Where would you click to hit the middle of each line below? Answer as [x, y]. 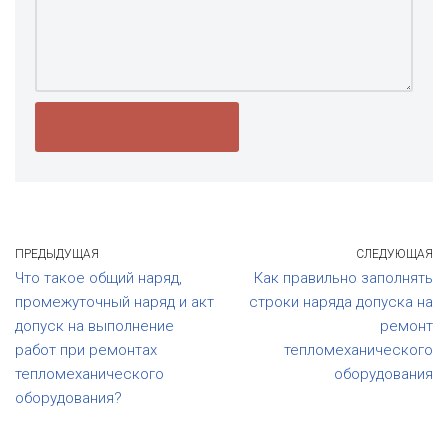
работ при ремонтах [86, 350]
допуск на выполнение [94, 326]
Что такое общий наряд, [98, 278]
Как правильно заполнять [343, 278]
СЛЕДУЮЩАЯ [394, 254]
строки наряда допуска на [341, 302]
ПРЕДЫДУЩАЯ [57, 254]
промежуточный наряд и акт [114, 302]
